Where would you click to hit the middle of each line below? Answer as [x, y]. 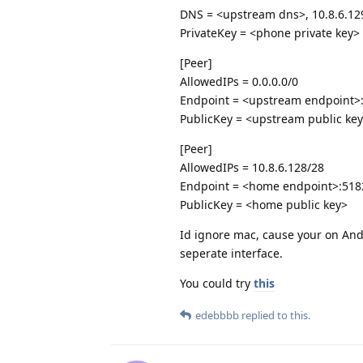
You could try [217, 283]
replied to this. [275, 315]
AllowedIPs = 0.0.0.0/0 [239, 81]
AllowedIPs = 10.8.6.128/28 [252, 167]
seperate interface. [231, 253]
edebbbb [217, 315]
